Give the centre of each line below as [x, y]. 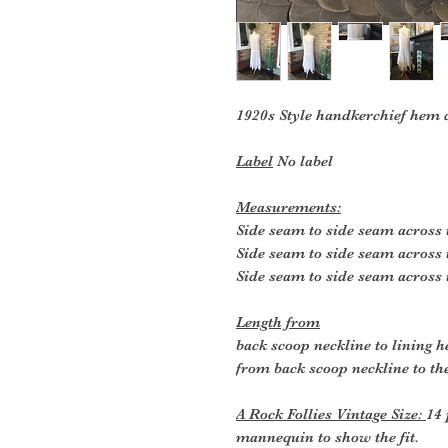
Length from [278, 321]
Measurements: [288, 206]
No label [303, 160]
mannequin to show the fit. [327, 436]
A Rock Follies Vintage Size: [331, 413]
